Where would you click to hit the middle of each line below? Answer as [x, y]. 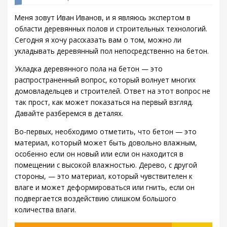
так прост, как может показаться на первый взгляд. [104, 102]
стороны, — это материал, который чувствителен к [104, 176]
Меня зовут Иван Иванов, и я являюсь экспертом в [103, 17]
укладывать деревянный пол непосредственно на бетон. [112, 51]
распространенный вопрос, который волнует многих [105, 80]
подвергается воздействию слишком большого [96, 199]
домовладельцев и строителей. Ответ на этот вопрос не [113, 91]
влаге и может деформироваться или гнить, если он [105, 187]
